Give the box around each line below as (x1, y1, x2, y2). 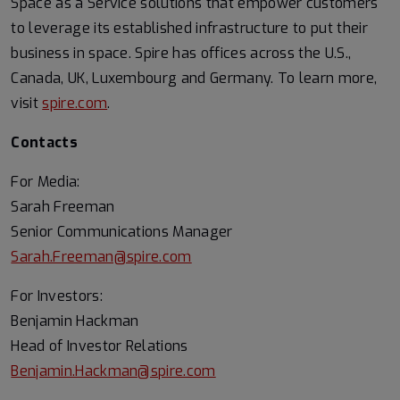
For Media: (11, 172, 80, 191)
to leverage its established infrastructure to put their (11, 19, 368, 37)
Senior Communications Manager (11, 222, 233, 241)
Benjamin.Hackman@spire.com (11, 362, 216, 380)
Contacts (11, 133, 78, 152)
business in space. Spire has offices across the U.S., (11, 44, 352, 62)
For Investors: (11, 287, 103, 305)
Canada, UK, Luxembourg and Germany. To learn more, (11, 69, 378, 87)
